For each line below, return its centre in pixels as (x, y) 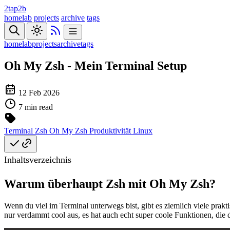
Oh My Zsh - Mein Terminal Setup (95, 65)
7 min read (36, 107)
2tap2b (15, 8)
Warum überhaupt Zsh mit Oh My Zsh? (110, 184)
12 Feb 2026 (39, 92)
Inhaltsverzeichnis (38, 159)
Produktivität (111, 130)
